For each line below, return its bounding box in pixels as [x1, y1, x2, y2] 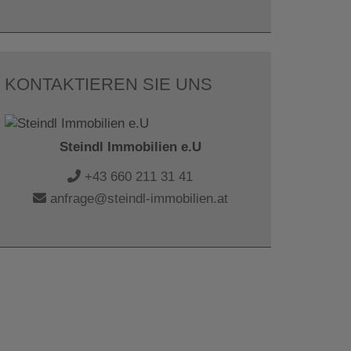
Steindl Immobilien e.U [59, 139, 201, 154]
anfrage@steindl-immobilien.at [45, 191, 228, 206]
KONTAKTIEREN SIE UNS [5, 74, 212, 94]
